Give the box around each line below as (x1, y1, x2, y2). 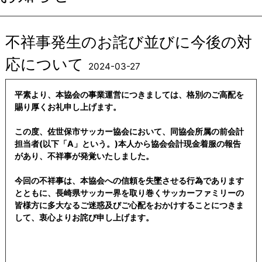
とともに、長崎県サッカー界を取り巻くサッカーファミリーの (14, 187, 244, 198)
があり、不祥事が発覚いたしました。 (14, 150, 154, 161)
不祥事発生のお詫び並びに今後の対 (5, 32, 252, 51)
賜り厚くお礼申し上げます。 (14, 101, 121, 112)
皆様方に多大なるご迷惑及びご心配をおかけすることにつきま (14, 199, 244, 210)
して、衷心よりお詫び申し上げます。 (14, 212, 154, 222)
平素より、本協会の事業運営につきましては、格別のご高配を (14, 89, 244, 99)
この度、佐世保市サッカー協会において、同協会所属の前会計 (14, 126, 244, 136)
